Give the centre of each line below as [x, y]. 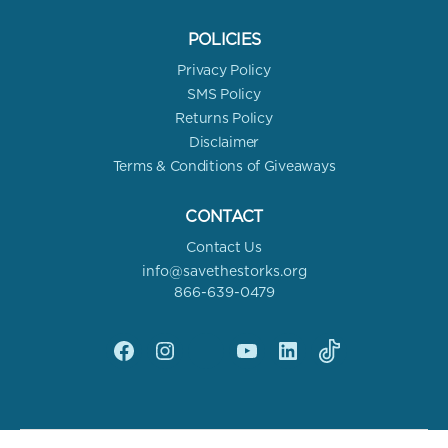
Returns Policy [224, 118]
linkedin [312, 359]
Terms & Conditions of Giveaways [224, 166]
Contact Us [224, 247]
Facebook [155, 359]
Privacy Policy [224, 70]
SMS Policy [224, 94]
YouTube [274, 359]
